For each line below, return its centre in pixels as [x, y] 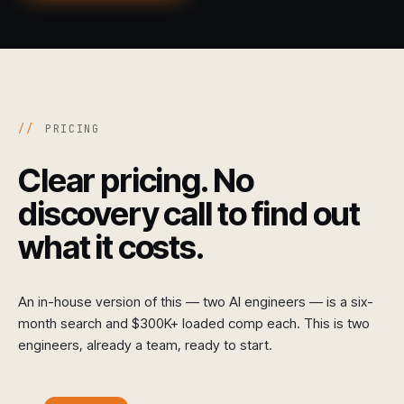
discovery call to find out [189, 214]
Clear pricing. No [136, 180]
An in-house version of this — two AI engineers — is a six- [196, 301]
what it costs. [111, 247]
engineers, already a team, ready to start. [145, 344]
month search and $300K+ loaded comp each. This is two [194, 323]
